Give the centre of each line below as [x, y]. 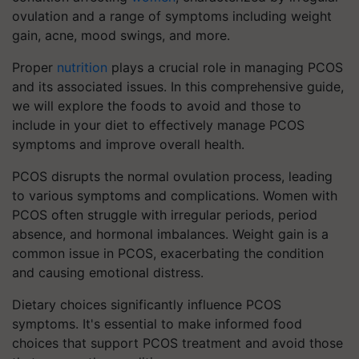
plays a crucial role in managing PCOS [225, 67]
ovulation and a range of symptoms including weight [172, 16]
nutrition [82, 67]
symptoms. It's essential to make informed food [157, 324]
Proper [34, 67]
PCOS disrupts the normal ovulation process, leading [172, 176]
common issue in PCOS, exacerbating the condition [168, 253]
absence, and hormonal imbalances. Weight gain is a [170, 234]
